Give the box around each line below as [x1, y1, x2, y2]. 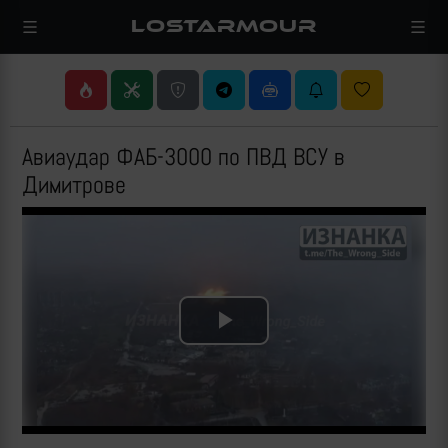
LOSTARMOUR [131, 15, 317, 37]
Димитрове [22, 169, 126, 200]
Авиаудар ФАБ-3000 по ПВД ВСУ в [22, 141, 345, 172]
